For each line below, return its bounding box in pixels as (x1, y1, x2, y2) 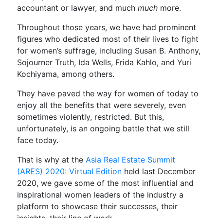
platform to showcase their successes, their (17, 201, 178, 212)
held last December (122, 166, 196, 177)
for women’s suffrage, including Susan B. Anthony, (17, 46, 200, 56)
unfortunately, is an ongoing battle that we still (17, 124, 189, 134)
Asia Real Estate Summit (86, 155, 175, 165)
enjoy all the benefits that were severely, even (17, 100, 186, 110)
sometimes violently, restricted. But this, (17, 112, 164, 122)
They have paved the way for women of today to (17, 89, 199, 99)
